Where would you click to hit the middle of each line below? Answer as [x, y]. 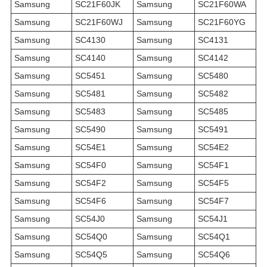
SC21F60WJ [99, 22]
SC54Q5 [91, 255]
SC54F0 [91, 165]
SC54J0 [90, 219]
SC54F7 [213, 201]
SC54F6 [91, 201]
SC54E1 [91, 148]
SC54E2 [213, 148]
